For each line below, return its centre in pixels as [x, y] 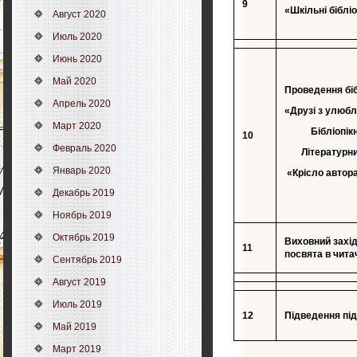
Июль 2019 [77, 304]
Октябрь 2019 [84, 237]
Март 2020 [77, 126]
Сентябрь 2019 [87, 260]
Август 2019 [79, 282]
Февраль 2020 [84, 148]
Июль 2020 [77, 37]
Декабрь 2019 [84, 193]
